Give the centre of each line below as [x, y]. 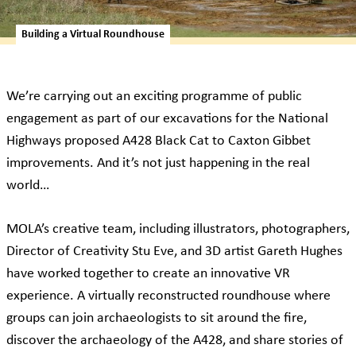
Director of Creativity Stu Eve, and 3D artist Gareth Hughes [174, 252]
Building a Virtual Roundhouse [93, 35]
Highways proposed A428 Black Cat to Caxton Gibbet [159, 141]
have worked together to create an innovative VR [148, 274]
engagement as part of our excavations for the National [167, 119]
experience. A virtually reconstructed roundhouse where [168, 296]
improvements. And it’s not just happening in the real [158, 164]
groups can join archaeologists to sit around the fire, [157, 319]
